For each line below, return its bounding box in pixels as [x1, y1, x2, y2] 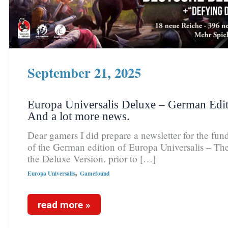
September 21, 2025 [27, 62, 141, 82]
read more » [37, 199, 91, 211]
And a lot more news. [27, 109, 130, 123]
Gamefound [79, 168, 109, 178]
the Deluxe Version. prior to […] [27, 152, 156, 165]
